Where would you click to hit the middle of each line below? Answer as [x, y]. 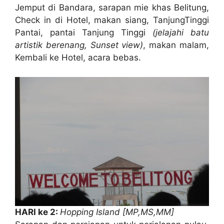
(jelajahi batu [181, 33]
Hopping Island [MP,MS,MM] [117, 212]
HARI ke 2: [37, 212]
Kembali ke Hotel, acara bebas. [78, 58]
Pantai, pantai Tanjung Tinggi [84, 33]
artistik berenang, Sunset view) [79, 45]
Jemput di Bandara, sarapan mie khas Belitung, [112, 8]
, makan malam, [176, 45]
